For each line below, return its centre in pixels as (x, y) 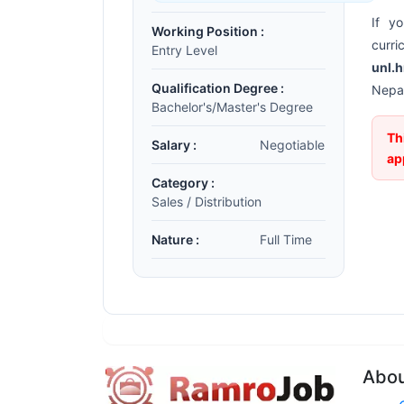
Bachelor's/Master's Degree (232, 107)
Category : (183, 183)
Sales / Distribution (207, 202)
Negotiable (292, 145)
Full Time (286, 239)
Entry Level (184, 50)
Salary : (174, 145)
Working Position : (208, 31)
